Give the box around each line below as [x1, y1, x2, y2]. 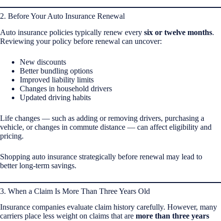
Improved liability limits [20, 75, 94, 84]
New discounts [20, 57, 66, 66]
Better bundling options [20, 66, 93, 75]
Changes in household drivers [20, 84, 112, 93]
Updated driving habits [20, 93, 91, 102]
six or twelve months [144, 28, 212, 37]
